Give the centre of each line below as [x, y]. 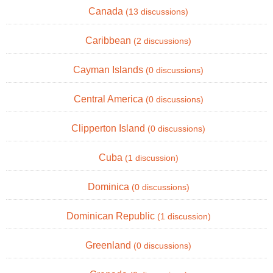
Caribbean [109, 41]
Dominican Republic [112, 216]
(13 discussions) [157, 12]
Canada [107, 12]
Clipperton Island [109, 129]
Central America [109, 99]
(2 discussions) [162, 41]
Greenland [109, 246]
